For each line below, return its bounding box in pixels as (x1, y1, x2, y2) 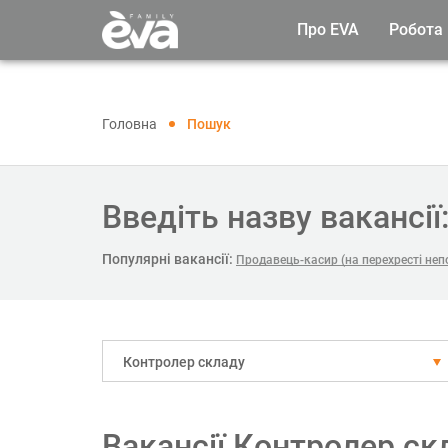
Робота (389, 20, 443, 39)
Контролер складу (123, 354, 245, 370)
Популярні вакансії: (102, 251, 233, 267)
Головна (102, 116, 157, 132)
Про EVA (297, 20, 359, 39)
